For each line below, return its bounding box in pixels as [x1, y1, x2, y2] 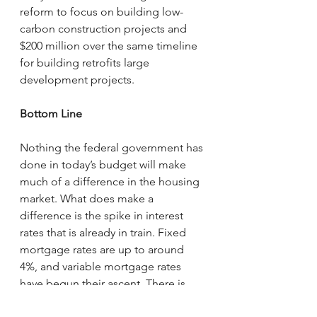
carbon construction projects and [20, 22, 190, 35]
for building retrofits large [20, 56, 152, 69]
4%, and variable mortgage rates [20, 260, 184, 273]
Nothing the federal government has [20, 141, 206, 154]
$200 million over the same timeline [20, 39, 200, 52]
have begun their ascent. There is [20, 277, 188, 290]
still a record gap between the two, [20, 294, 197, 307]
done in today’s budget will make [20, 158, 189, 171]
